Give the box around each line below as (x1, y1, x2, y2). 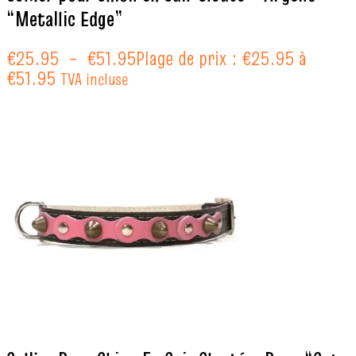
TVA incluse (60, 67, 128, 91)
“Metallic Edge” (6, 5, 123, 34)
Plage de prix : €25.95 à (136, 44, 307, 72)
